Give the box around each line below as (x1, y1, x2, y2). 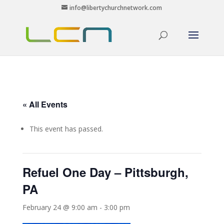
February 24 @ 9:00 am (22, 202, 97, 212)
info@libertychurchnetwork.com (69, 3, 162, 12)
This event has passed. (29, 124, 103, 133)
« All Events (22, 98, 67, 110)
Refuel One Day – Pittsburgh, (22, 163, 188, 180)
